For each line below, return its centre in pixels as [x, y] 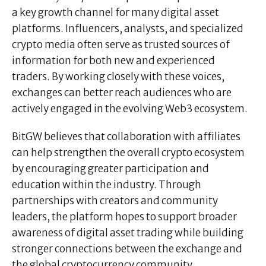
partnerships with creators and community [115, 200]
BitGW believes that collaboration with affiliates [126, 136]
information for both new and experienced [113, 60]
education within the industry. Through [107, 184]
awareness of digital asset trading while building [128, 232]
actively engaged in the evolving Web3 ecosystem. [130, 108]
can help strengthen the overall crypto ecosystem [128, 152]
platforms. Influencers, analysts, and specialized [128, 28]
